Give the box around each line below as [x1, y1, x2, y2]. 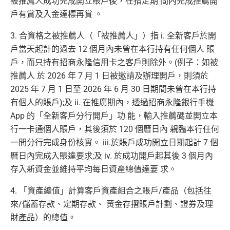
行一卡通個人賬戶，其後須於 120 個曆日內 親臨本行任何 [10, 124, 219, 135]
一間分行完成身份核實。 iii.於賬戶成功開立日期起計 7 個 [10, 138, 218, 148]
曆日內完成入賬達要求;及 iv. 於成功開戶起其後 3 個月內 [10, 151, 213, 161]
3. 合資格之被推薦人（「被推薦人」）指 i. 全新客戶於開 [10, 31, 216, 41]
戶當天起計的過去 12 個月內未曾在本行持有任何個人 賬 [10, 44, 215, 54]
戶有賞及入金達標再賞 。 [10, 9, 103, 20]
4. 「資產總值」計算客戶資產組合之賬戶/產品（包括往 [10, 186, 212, 196]
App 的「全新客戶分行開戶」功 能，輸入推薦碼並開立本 [10, 111, 218, 121]
